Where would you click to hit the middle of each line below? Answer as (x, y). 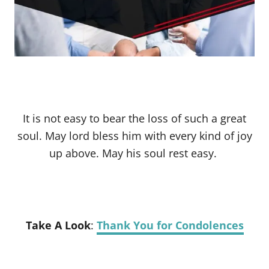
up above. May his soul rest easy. (134, 153)
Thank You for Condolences (170, 225)
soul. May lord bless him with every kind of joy (134, 135)
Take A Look (58, 225)
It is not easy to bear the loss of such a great (134, 118)
